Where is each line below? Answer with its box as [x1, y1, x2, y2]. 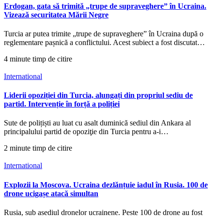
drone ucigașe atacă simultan [4, 189, 98, 198]
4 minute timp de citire [4, 54, 72, 63]
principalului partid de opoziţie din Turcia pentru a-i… [4, 127, 169, 136]
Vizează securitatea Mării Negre [4, 10, 108, 19]
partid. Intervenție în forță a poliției [4, 100, 120, 108]
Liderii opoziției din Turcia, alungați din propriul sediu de [4, 91, 193, 100]
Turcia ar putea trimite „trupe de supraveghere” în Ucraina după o [4, 29, 203, 38]
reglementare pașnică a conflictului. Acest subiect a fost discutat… [4, 38, 205, 46]
